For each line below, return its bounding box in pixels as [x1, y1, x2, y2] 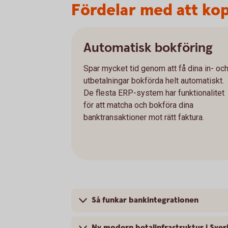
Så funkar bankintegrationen [92, 195, 198, 206]
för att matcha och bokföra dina [83, 100, 193, 110]
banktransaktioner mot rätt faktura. [83, 112, 204, 122]
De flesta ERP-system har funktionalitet [83, 88, 224, 98]
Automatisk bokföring [83, 39, 213, 56]
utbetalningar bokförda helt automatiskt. [83, 76, 224, 85]
